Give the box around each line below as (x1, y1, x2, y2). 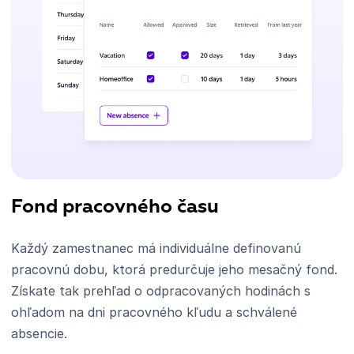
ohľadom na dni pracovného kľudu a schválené (11, 303, 297, 320)
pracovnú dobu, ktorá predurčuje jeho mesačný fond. (11, 261, 337, 277)
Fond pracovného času (11, 197, 219, 217)
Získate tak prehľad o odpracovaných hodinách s (11, 282, 311, 299)
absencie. (11, 325, 67, 341)
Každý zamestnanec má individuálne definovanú (11, 239, 301, 256)
